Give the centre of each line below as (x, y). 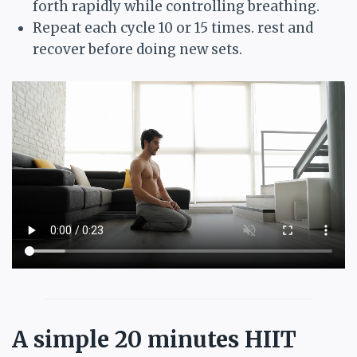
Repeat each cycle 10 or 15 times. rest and (173, 28)
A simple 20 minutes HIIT (154, 340)
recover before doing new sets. (137, 50)
